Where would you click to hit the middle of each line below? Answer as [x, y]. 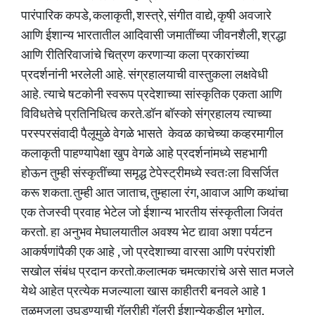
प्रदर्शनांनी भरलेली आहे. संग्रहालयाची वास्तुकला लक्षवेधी [144, 75]
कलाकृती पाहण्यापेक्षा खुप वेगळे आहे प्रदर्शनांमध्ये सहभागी [144, 154]
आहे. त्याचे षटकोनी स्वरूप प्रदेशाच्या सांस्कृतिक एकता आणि [152, 95]
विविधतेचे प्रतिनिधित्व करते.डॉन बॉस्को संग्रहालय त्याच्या [146, 115]
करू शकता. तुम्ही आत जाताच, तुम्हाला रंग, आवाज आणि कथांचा [155, 193]
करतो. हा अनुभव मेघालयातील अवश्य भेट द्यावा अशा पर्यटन [147, 233]
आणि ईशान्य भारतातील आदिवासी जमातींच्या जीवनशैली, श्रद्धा [154, 36]
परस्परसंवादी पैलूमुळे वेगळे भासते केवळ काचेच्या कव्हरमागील [152, 134]
